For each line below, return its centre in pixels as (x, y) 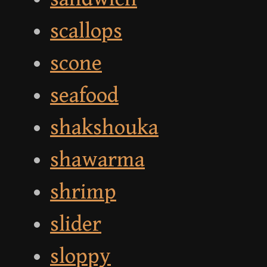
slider (76, 225)
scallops (86, 32)
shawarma (97, 160)
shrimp (83, 193)
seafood (84, 96)
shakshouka (104, 128)
